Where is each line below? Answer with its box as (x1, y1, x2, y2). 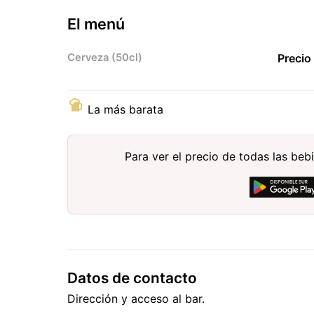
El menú (67, 14, 125, 33)
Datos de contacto (67, 268, 197, 287)
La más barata (88, 102, 163, 116)
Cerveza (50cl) (67, 50, 142, 64)
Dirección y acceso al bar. (67, 291, 205, 306)
